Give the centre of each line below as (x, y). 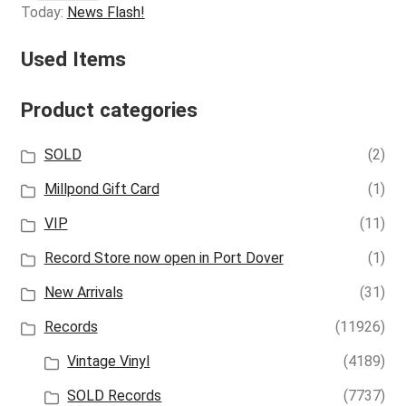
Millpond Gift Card (101, 189)
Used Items (73, 60)
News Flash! (106, 12)
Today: (43, 12)
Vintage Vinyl (109, 362)
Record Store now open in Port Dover (164, 258)
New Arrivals (83, 293)
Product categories (109, 111)
